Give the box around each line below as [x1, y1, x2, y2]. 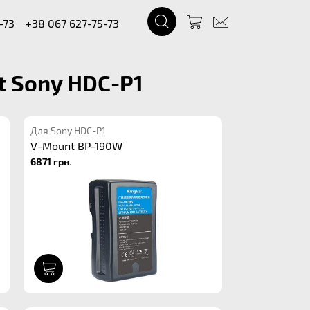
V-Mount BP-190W [30, 139, 123, 152]
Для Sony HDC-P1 [30, 125, 107, 136]
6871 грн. [30, 155, 72, 167]
